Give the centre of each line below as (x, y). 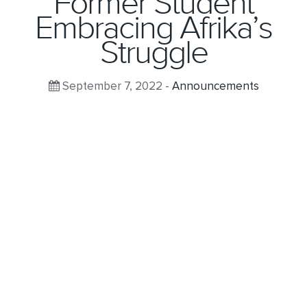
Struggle (153, 53)
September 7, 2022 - (115, 87)
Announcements (215, 87)
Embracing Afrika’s (153, 29)
